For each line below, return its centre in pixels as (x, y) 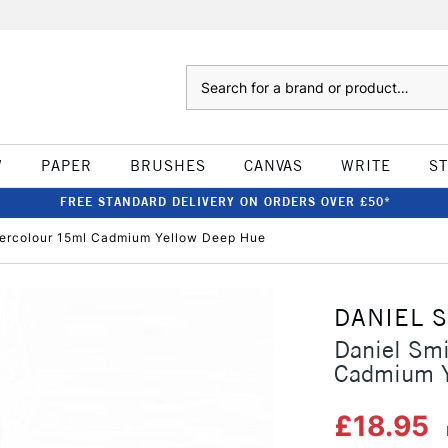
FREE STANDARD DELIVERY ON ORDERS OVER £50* (225, 201)
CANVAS (273, 165)
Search (205, 75)
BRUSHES (167, 165)
